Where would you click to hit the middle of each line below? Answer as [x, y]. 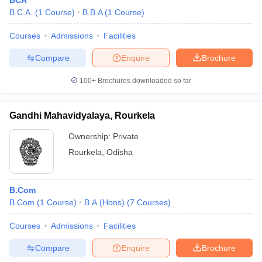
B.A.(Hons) [104, 202]
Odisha [120, 152]
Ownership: [91, 136]
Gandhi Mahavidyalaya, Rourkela [82, 116]
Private [126, 136]
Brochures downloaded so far [144, 81]
